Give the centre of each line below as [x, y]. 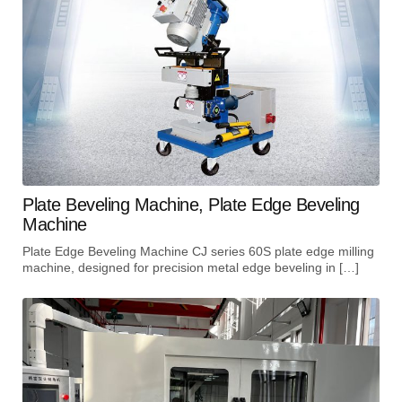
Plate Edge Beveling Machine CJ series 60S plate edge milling [198, 251]
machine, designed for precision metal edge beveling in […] [191, 267]
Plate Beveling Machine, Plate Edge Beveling [191, 204]
